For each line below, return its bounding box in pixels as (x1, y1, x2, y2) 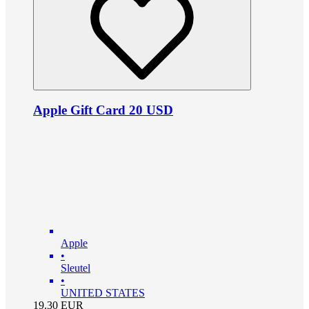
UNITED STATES (61, 287, 145, 299)
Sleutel (61, 262, 90, 275)
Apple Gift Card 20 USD (33, 103, 173, 118)
